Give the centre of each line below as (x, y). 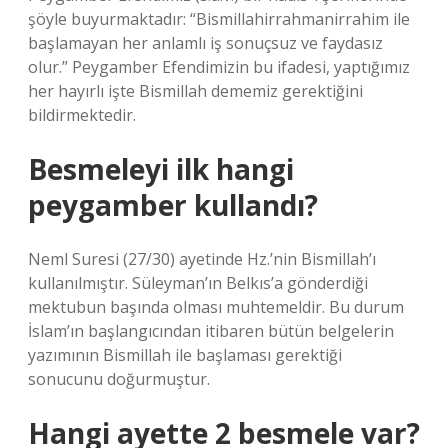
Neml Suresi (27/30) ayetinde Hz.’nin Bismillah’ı (202, 259)
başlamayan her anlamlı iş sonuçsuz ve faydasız (205, 43)
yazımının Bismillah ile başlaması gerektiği (185, 355)
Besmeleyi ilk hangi (161, 169)
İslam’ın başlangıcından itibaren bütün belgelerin (211, 331)
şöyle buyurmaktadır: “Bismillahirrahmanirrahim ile (219, 19)
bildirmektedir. (82, 115)
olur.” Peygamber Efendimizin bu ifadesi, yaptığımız (219, 67)
